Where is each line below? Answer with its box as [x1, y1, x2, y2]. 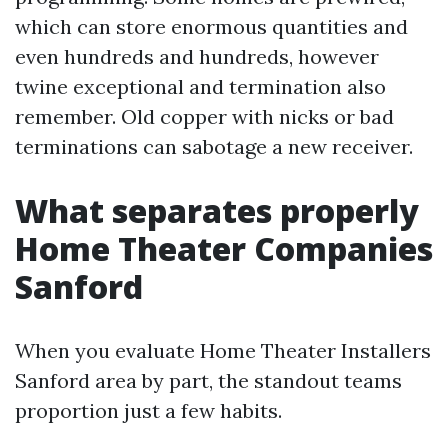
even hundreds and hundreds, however [15, 44, 379, 69]
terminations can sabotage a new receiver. [15, 134, 413, 159]
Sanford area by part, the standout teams [15, 368, 402, 393]
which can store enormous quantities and [15, 14, 408, 39]
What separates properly [15, 189, 419, 232]
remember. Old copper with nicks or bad [15, 104, 394, 129]
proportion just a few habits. [15, 398, 282, 423]
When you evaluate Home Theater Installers [15, 338, 431, 363]
